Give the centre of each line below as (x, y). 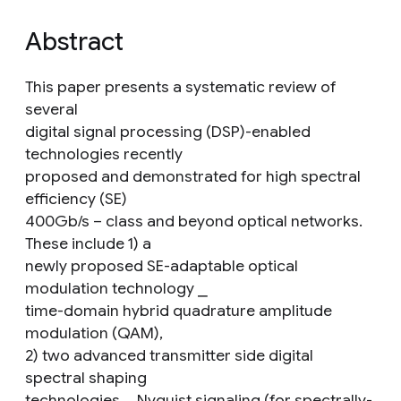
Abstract (74, 42)
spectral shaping (86, 378)
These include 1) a (88, 243)
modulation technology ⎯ (116, 288)
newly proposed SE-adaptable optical (162, 266)
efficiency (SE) (76, 199)
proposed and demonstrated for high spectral (193, 176)
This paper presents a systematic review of (181, 87)
